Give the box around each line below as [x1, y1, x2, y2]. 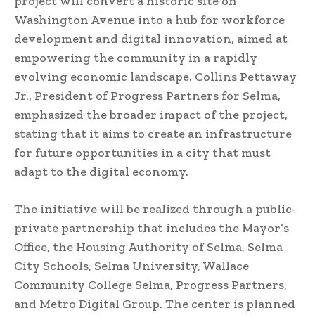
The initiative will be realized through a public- [14, 200, 296, 217]
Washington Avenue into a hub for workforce [14, 11, 285, 27]
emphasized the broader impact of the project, [14, 106, 288, 122]
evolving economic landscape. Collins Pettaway [14, 68, 297, 84]
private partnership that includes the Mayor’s [14, 219, 289, 236]
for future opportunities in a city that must [14, 144, 271, 160]
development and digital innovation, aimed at [14, 30, 288, 46]
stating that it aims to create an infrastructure [14, 125, 292, 141]
